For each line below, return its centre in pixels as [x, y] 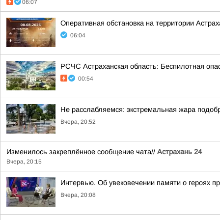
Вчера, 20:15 [24, 162]
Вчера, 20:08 [78, 195]
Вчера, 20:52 [78, 122]
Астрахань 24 [179, 152]
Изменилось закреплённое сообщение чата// [82, 152]
